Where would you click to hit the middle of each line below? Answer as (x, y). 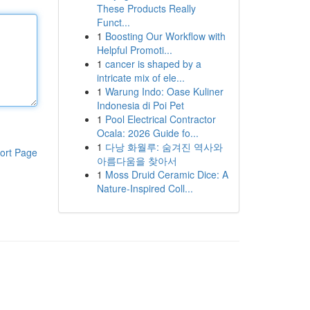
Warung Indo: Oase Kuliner (164, 91)
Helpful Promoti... (134, 50)
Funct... (113, 22)
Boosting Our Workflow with (165, 36)
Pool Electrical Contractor (160, 119)
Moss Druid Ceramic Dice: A (166, 174)
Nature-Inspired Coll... (145, 188)
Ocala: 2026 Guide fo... (147, 133)
